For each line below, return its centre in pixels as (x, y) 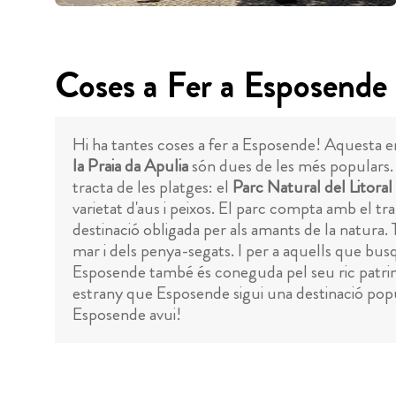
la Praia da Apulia (130, 165)
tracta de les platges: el (152, 187)
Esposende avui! (127, 314)
